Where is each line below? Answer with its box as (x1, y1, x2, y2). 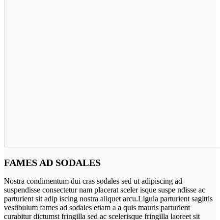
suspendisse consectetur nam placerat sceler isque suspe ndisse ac (4, 186, 205, 194)
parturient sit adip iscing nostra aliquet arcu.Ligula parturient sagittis (4, 194, 213, 203)
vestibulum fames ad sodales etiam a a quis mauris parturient (4, 203, 190, 212)
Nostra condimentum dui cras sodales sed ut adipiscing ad (4, 177, 182, 186)
